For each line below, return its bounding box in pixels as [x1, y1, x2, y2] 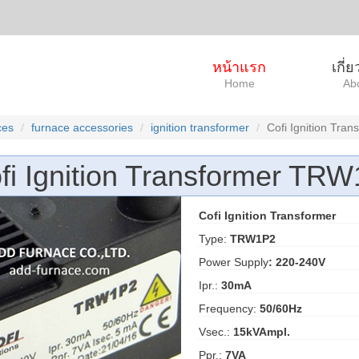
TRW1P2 [229, 232, 276, 245]
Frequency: [198, 302, 260, 315]
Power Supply [198, 256, 268, 268]
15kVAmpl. [232, 325, 290, 338]
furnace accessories [30, 121, 133, 134]
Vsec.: [198, 325, 233, 338]
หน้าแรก [212, 59, 266, 75]
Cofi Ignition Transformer [198, 209, 336, 222]
